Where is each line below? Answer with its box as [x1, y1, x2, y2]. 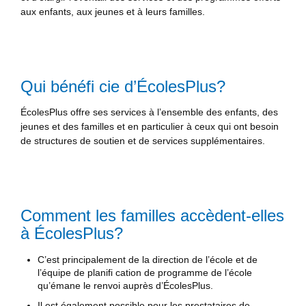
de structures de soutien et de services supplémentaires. [20, 135, 265, 146]
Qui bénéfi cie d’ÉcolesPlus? [20, 77, 225, 96]
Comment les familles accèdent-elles [20, 206, 284, 225]
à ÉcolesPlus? [20, 223, 123, 242]
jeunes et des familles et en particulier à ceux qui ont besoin [20, 120, 279, 132]
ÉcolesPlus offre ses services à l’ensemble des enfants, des [20, 106, 278, 117]
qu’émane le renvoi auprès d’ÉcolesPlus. [38, 280, 216, 292]
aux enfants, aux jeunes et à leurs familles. [20, 6, 205, 18]
